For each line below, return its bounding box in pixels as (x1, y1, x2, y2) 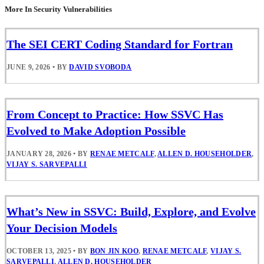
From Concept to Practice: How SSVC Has (6, 107, 223, 121)
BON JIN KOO (90, 247, 138, 256)
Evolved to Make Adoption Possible (6, 124, 186, 137)
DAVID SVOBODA (69, 62, 132, 71)
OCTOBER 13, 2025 (6, 247, 71, 256)
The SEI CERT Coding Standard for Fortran (6, 37, 233, 51)
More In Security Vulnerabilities (5, 5, 112, 14)
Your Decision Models (6, 222, 117, 235)
